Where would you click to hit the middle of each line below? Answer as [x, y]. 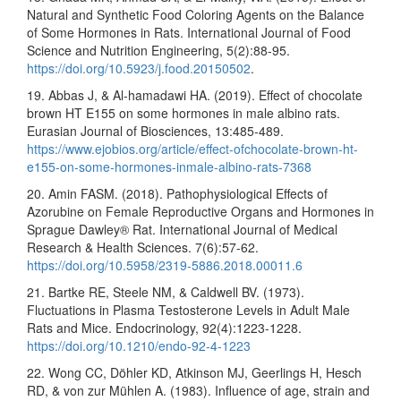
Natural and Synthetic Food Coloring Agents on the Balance [196, 14]
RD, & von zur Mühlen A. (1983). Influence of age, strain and [198, 390]
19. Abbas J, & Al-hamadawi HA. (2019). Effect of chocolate [195, 94]
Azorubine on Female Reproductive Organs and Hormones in [200, 211]
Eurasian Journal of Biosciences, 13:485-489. [155, 130]
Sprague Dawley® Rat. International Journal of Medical [182, 229]
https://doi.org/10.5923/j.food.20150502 [139, 68]
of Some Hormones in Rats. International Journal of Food [189, 32]
